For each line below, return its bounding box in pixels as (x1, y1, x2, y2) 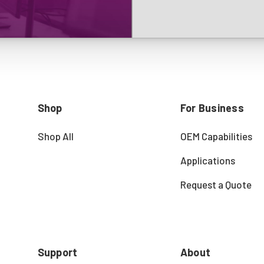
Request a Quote (180, 178, 252, 190)
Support (37, 245, 78, 259)
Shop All (37, 130, 74, 142)
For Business (180, 101, 244, 114)
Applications (180, 154, 235, 166)
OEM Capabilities (180, 130, 252, 142)
